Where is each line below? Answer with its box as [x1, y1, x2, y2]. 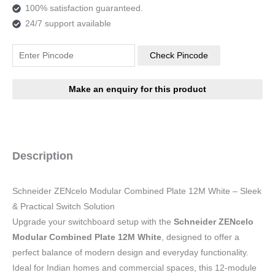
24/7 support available [25, 19, 111, 29]
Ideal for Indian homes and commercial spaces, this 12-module [12, 263, 257, 273]
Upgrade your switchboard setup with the [12, 217, 174, 227]
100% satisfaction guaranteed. [25, 4, 143, 14]
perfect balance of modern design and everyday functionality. [12, 247, 249, 257]
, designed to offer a [161, 232, 239, 242]
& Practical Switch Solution [12, 201, 115, 211]
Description [12, 149, 73, 163]
